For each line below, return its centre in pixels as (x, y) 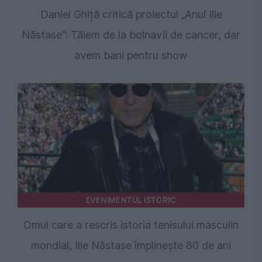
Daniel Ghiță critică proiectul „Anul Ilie (131, 15)
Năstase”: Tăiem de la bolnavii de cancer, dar (131, 35)
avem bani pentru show (131, 56)
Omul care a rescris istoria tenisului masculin (131, 225)
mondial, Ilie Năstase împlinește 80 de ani (131, 246)
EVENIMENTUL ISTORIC (131, 200)
